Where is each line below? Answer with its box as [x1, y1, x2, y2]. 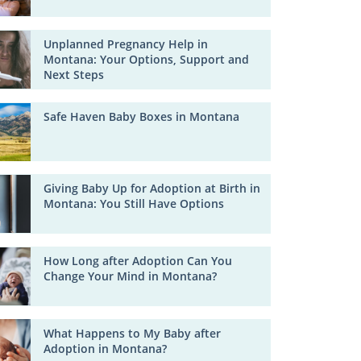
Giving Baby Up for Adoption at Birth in [44, 180, 261, 197]
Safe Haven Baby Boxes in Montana [44, 108, 240, 124]
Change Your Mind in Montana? [44, 268, 218, 284]
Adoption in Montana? [44, 340, 168, 356]
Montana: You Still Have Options [44, 196, 225, 212]
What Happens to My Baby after [44, 325, 222, 341]
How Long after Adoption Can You [44, 253, 233, 269]
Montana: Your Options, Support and [44, 52, 250, 68]
